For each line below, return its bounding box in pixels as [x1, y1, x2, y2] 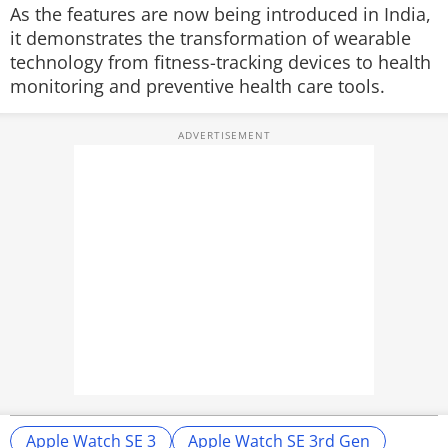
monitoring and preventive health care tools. [10, 74, 385, 98]
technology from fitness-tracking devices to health [10, 50, 431, 74]
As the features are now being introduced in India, [10, 2, 431, 26]
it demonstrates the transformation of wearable [10, 26, 411, 50]
